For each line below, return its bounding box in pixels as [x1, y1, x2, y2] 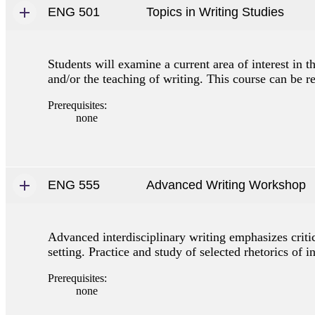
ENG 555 [48, 177, 100, 192]
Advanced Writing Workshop [146, 177, 306, 192]
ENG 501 [48, 4, 100, 19]
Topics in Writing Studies [146, 4, 284, 19]
